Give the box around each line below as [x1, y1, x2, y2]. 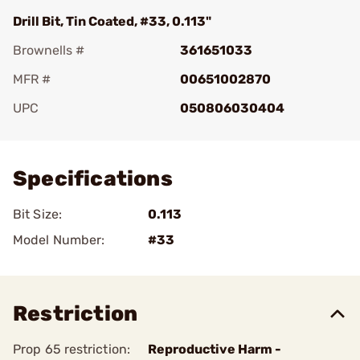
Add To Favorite [35, 123, 130, 138]
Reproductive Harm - [148, 342, 281, 357]
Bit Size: [13, 207, 62, 222]
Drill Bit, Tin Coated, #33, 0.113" [13, 14, 211, 29]
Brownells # [13, 43, 84, 58]
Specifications [13, 166, 173, 191]
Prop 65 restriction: [13, 342, 130, 357]
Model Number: [13, 232, 105, 247]
